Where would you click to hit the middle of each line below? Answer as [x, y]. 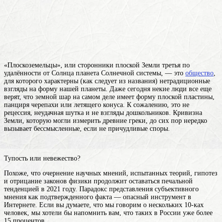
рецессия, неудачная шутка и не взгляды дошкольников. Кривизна [103, 112]
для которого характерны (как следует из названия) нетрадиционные [107, 81]
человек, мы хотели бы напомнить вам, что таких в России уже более [108, 213]
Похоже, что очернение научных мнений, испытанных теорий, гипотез [111, 173]
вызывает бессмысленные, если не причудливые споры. [87, 128]
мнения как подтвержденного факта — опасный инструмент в [98, 197]
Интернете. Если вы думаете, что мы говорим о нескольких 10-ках [104, 205]
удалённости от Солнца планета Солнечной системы [83, 73]
